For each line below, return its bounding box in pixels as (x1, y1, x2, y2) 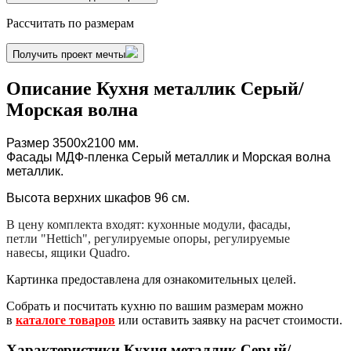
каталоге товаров (16, 313, 115, 327)
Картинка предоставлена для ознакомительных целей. (6, 272, 296, 286)
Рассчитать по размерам (6, 16, 134, 30)
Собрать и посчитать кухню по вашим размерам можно (6, 299, 303, 313)
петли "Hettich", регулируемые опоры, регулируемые (6, 231, 290, 245)
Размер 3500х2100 (6, 136, 115, 150)
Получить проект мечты (13, 48, 125, 60)
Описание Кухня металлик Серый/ (6, 78, 304, 99)
